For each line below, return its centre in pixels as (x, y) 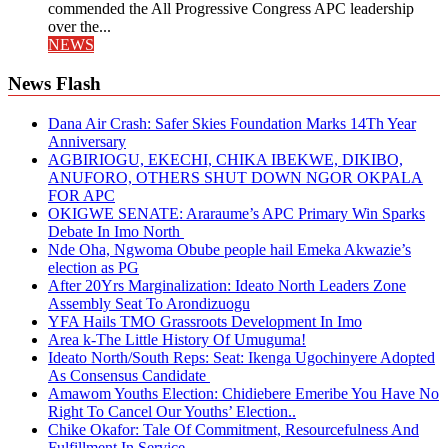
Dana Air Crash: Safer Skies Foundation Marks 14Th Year (232, 123)
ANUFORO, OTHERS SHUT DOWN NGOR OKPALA (235, 177)
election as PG (93, 267)
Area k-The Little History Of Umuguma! (177, 339)
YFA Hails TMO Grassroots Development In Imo (205, 321)
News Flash (54, 83)
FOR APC (81, 195)
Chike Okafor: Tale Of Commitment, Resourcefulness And (233, 429)
